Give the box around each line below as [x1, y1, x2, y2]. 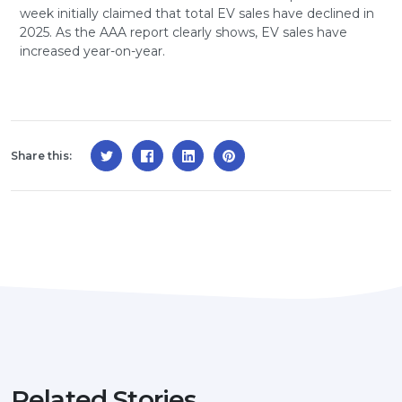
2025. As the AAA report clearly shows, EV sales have [20, 24, 347, 41]
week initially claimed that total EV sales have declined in [20, 5, 374, 22]
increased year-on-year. [20, 43, 165, 60]
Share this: [11, 149, 72, 163]
